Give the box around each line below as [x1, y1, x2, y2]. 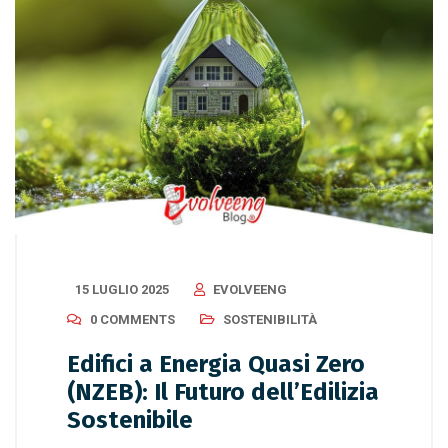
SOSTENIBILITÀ [223, 312, 317, 328]
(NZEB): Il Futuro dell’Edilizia [67, 378, 379, 407]
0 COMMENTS [90, 312, 175, 328]
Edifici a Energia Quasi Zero [67, 350, 365, 379]
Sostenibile [67, 406, 193, 435]
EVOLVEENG [213, 282, 287, 298]
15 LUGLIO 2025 [75, 282, 169, 298]
